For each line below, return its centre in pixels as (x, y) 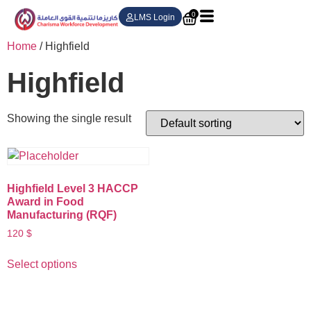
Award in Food (45, 201)
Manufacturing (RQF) (62, 215)
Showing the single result (69, 118)
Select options (42, 264)
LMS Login (154, 17)
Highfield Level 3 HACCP (73, 188)
